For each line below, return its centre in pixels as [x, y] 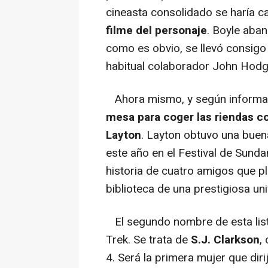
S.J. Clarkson [225, 240]
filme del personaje [156, 30]
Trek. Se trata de [148, 240]
